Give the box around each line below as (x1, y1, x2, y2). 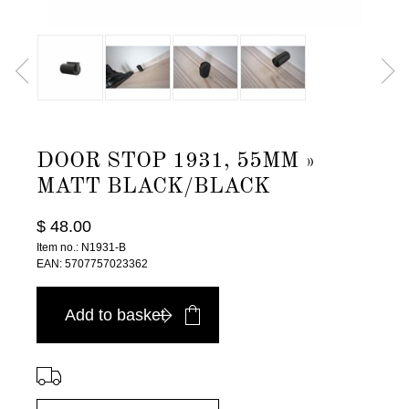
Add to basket (65, 306, 165, 324)
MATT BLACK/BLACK (37, 176, 270, 198)
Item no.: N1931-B (37, 241, 126, 254)
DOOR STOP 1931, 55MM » (37, 151, 316, 173)
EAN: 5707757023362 (37, 257, 148, 270)
